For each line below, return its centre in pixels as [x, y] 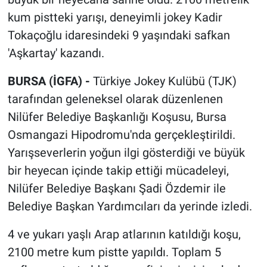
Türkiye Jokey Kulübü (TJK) [164, 81]
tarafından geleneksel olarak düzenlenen [115, 99]
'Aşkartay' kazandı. [56, 53]
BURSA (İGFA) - [50, 81]
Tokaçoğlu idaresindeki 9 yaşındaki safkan [119, 35]
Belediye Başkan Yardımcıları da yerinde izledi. [130, 207]
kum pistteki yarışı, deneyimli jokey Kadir [115, 18]
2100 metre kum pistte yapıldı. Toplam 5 [114, 252]
